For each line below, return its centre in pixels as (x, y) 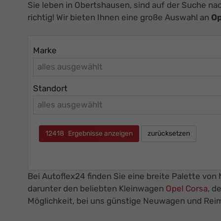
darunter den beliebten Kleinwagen (97, 189)
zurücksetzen (169, 134)
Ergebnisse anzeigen (100, 134)
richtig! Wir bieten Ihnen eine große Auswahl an (119, 17)
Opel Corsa (187, 189)
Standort (50, 88)
